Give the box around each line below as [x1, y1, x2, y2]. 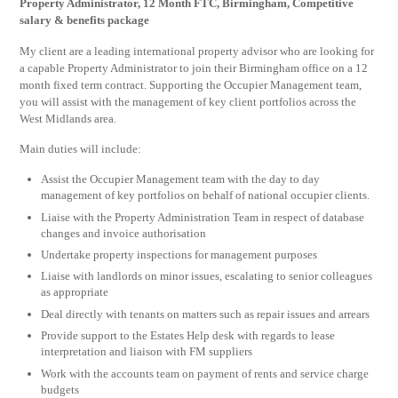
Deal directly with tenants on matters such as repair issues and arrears [41, 306, 370, 321]
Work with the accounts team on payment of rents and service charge [41, 366, 370, 380]
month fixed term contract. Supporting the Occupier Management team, [20, 77, 362, 92]
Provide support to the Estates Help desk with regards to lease [41, 329, 336, 343]
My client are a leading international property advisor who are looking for [20, 44, 375, 58]
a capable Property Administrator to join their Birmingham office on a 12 [20, 60, 369, 75]
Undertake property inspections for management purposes [41, 247, 318, 261]
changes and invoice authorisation [41, 226, 207, 240]
